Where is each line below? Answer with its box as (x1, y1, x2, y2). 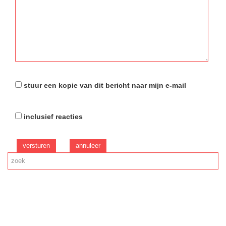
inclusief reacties (24, 112, 83, 121)
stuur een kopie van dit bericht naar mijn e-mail (24, 81, 186, 89)
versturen (23, 141, 50, 149)
